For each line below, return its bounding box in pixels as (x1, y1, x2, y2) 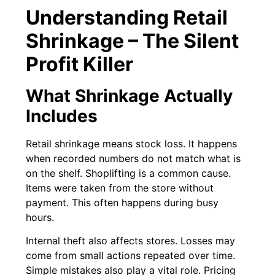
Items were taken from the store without (26, 181, 214, 194)
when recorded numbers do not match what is (26, 152, 241, 165)
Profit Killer (26, 52, 134, 76)
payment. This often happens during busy (26, 196, 219, 209)
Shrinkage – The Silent (26, 28, 239, 53)
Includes (26, 105, 98, 126)
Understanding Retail (26, 5, 228, 29)
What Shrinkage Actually (26, 85, 233, 106)
